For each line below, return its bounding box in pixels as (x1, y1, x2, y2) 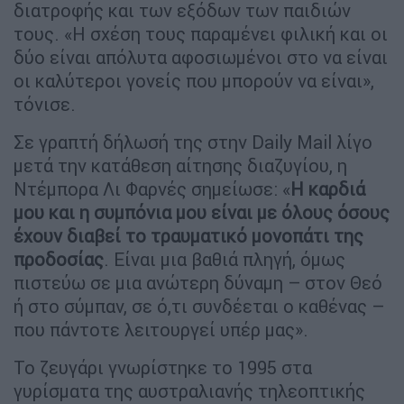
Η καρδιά (290, 177, 365, 200)
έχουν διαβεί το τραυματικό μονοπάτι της (14, 224, 363, 247)
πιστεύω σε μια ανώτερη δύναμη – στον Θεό (14, 271, 382, 294)
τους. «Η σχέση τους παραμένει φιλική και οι (14, 22, 388, 45)
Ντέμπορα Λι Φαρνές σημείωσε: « (14, 177, 290, 200)
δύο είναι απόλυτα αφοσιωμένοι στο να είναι (14, 45, 388, 69)
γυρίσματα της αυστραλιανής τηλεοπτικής (14, 379, 365, 402)
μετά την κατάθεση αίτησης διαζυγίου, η (14, 153, 347, 177)
